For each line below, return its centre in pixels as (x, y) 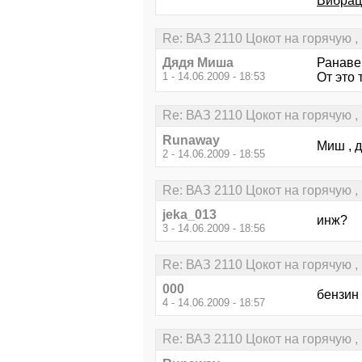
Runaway (191, 140)
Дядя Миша (198, 63)
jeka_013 (189, 214)
